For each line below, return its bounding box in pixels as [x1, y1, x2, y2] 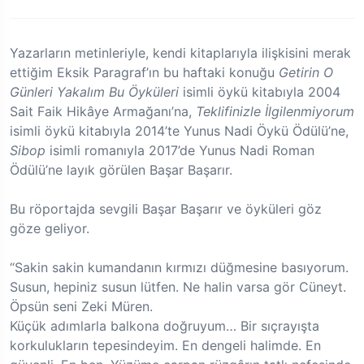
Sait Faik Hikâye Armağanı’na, [10, 103, 196, 120]
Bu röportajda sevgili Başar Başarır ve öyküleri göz [10, 201, 322, 218]
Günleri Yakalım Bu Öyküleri [10, 84, 179, 101]
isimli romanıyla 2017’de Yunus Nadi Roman [45, 142, 314, 159]
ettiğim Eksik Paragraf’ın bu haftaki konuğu [10, 64, 279, 81]
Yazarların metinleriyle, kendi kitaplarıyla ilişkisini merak [10, 45, 351, 62]
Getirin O [279, 64, 333, 81]
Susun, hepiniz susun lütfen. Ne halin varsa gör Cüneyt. [10, 279, 346, 296]
